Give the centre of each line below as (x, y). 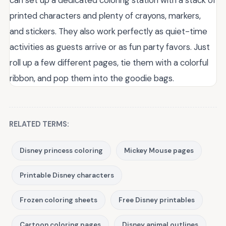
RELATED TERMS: (39, 124)
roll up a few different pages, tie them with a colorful (109, 63)
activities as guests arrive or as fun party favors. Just (110, 47)
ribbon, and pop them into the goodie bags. (92, 78)
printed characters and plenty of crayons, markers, (105, 16)
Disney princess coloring (61, 151)
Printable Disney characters (67, 175)
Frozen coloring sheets (59, 200)
